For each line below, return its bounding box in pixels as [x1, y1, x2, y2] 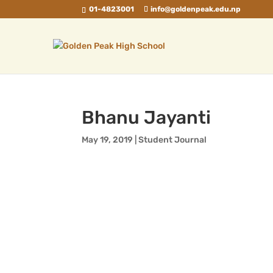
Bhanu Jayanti [82, 107, 211, 129]
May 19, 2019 [82, 135, 133, 145]
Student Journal [138, 135, 207, 145]
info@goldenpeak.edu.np [151, 5, 241, 13]
